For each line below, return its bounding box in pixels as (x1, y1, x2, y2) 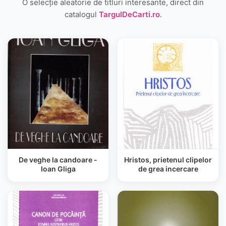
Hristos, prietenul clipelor (124, 155, 212, 164)
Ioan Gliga (40, 164, 76, 173)
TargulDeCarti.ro (98, 10, 160, 19)
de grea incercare (138, 164, 198, 173)
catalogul (64, 10, 99, 19)
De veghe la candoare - (19, 155, 97, 164)
